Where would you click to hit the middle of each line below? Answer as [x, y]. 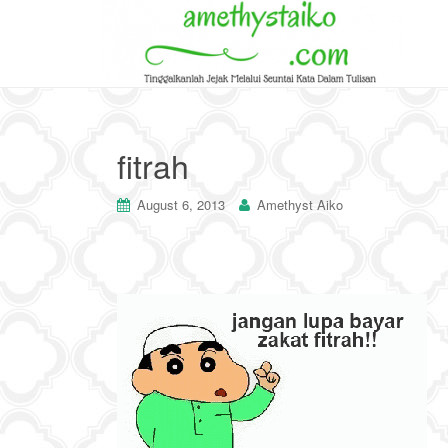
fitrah [153, 165]
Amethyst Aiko [300, 204]
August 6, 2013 [181, 204]
